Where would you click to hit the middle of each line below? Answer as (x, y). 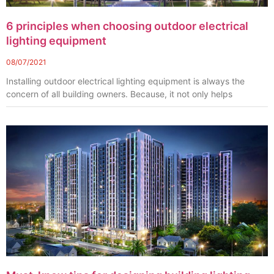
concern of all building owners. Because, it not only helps (119, 94)
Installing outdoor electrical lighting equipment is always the (125, 81)
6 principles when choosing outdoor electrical (127, 26)
